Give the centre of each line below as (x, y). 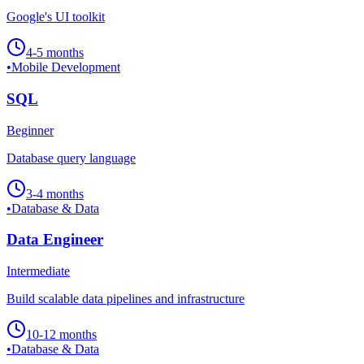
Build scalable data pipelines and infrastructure (126, 298)
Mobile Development (66, 67)
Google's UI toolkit (56, 17)
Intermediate (38, 271)
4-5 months (55, 53)
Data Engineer (55, 240)
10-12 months (61, 334)
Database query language (71, 158)
